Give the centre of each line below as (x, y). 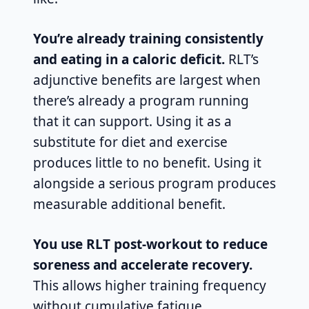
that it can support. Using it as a (132, 122)
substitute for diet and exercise (130, 142)
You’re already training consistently (148, 39)
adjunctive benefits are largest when (147, 80)
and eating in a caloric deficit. (129, 60)
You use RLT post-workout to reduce (150, 245)
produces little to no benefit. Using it (147, 163)
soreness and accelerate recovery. (143, 265)
